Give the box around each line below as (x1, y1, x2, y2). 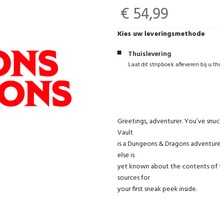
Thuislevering (128, 49, 171, 60)
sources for (117, 172, 151, 184)
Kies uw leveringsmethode (117, 28, 205, 40)
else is (117, 150, 136, 161)
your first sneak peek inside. (117, 184, 197, 195)
